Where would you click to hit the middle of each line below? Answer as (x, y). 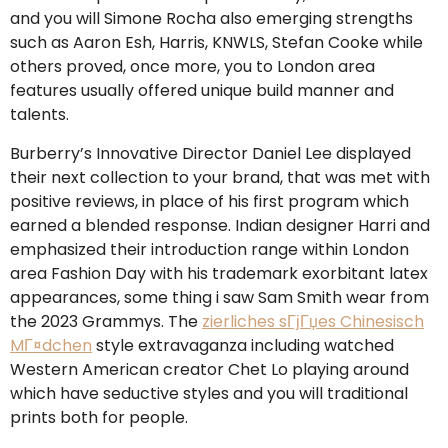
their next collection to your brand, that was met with (220, 177)
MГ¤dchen (51, 345)
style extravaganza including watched (243, 345)
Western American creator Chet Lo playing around (209, 369)
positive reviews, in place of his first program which (209, 201)
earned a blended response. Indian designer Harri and (220, 225)
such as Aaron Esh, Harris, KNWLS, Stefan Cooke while (216, 43)
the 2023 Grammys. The (106, 321)
